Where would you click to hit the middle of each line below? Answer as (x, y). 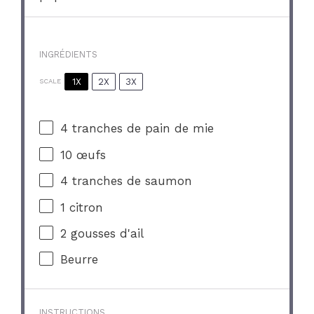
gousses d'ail (105, 233)
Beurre (80, 260)
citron (84, 207)
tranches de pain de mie (141, 129)
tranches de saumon (130, 181)
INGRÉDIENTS (69, 54)
